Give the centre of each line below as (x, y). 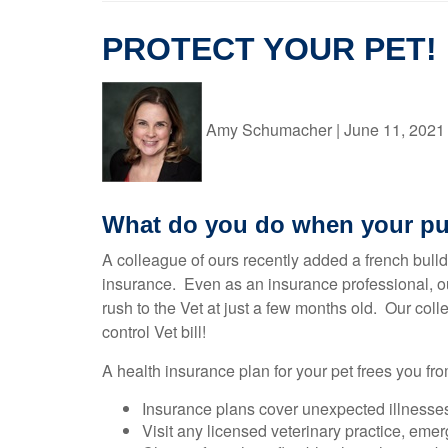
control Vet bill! (158, 331)
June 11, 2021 (394, 130)
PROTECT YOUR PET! (269, 49)
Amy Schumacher (271, 130)
